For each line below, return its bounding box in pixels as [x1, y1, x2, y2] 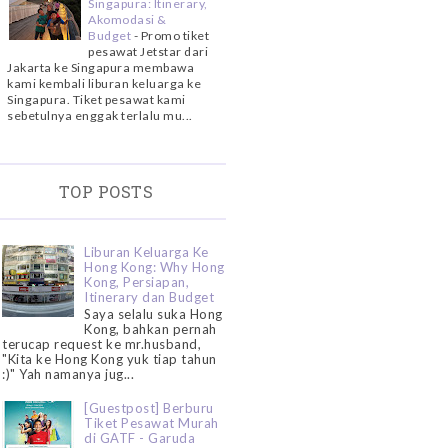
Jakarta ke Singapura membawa [7, 60, 194, 76]
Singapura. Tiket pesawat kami [7, 92, 186, 108]
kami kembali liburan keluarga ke [7, 76, 201, 92]
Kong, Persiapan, [84, 273, 190, 290]
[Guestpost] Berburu [84, 399, 214, 416]
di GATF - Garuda [84, 429, 196, 446]
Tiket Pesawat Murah [84, 414, 219, 431]
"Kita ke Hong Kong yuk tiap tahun [2, 351, 217, 368]
